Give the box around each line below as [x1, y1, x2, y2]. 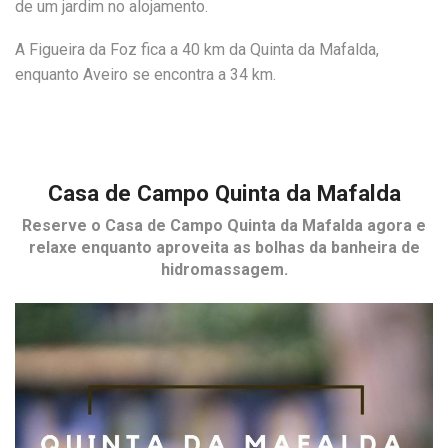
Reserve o [22, 216, 105, 236]
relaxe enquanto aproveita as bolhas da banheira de [28, 238, 420, 258]
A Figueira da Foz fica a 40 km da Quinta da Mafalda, [15, 40, 379, 60]
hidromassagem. [160, 260, 288, 280]
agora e [363, 216, 426, 236]
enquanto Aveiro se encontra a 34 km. [15, 65, 276, 85]
